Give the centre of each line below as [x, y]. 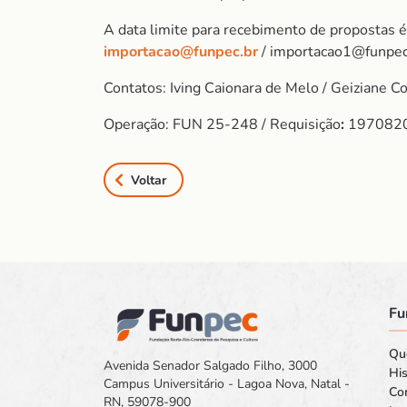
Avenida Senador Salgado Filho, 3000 [210, 366]
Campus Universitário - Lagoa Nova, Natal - [227, 384]
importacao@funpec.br [181, 52]
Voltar [149, 180]
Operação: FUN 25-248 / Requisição [222, 124]
